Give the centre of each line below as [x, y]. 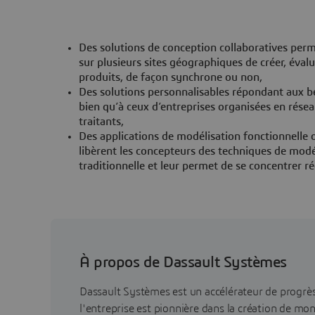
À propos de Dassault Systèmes [183, 262]
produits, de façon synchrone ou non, [171, 77]
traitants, [101, 121]
